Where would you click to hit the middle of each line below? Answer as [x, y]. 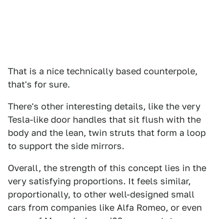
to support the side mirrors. [66, 146]
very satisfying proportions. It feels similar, [99, 181]
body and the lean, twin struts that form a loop [107, 133]
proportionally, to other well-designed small [101, 194]
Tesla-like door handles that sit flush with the [104, 120]
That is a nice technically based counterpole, [103, 71]
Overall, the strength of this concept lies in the [107, 168]
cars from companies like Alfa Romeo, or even [105, 208]
